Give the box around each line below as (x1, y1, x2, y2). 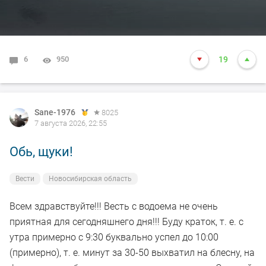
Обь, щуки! (9, 144, 73, 160)
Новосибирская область (49, 175, 132, 183)
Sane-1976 (34, 107, 75, 118)
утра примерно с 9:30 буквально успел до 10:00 (9, 232, 218, 243)
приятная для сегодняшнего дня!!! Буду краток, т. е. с (9, 216, 243, 228)
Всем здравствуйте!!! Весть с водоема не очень (9, 201, 218, 213)
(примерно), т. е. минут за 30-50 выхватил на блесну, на (9, 247, 255, 259)
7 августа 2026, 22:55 (34, 119, 107, 128)
